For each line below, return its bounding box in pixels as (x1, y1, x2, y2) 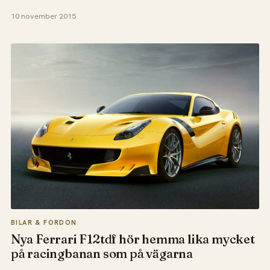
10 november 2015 (10, 11, 76, 21)
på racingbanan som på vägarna (10, 246, 193, 262)
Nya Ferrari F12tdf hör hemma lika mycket (10, 231, 255, 247)
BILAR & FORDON (10, 218, 77, 227)
